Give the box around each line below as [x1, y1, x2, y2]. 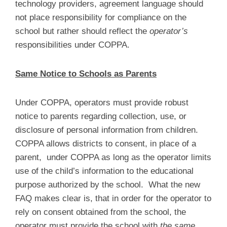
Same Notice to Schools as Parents [15, 69, 157, 79]
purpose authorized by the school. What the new [15, 180, 200, 190]
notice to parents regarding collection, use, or [15, 111, 186, 121]
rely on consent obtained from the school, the [15, 207, 186, 217]
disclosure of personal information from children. [15, 125, 198, 135]
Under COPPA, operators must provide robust [15, 98, 188, 107]
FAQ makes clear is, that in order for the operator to [15, 194, 211, 203]
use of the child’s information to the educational [15, 166, 194, 176]
